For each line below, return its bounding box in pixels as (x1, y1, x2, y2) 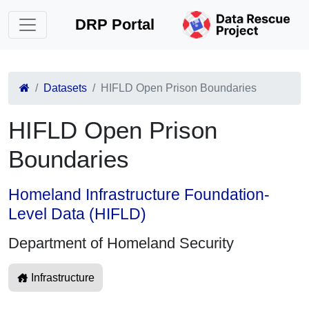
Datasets (43, 82, 87, 94)
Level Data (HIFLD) (8, 205, 146, 223)
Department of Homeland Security (8, 235, 234, 252)
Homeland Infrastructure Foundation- (8, 186, 270, 203)
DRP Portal (75, 16, 155, 33)
